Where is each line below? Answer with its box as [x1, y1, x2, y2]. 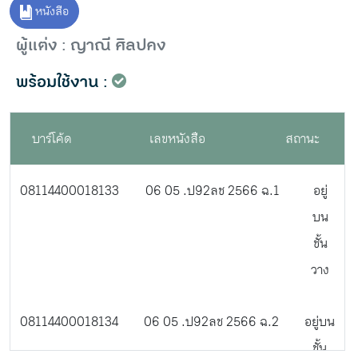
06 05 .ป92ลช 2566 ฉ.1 [145, 181, 280, 200]
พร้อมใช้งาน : [16, 70, 108, 94]
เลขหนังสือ [149, 129, 205, 148]
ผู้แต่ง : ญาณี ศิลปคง [16, 33, 166, 58]
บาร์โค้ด [32, 129, 73, 148]
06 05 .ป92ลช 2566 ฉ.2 [144, 312, 279, 331]
